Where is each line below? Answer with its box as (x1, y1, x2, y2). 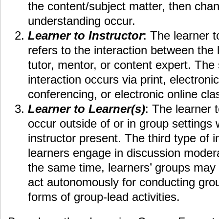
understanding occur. (27, 14, 135, 28)
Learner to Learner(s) (27, 102, 145, 116)
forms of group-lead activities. (27, 190, 180, 204)
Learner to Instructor (27, 29, 143, 43)
